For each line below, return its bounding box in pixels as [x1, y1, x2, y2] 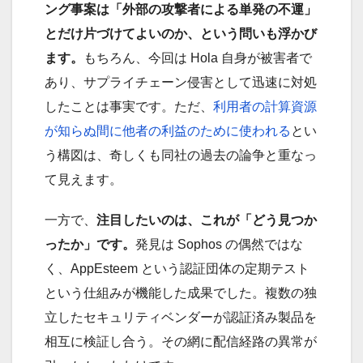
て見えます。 [45, 172, 122, 186]
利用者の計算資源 [213, 99, 317, 113]
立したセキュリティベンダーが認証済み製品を [45, 310, 317, 324]
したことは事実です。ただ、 [45, 99, 213, 113]
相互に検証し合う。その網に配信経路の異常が [45, 334, 317, 348]
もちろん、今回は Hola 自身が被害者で [83, 50, 312, 65]
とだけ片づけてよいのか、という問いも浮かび [45, 26, 317, 41]
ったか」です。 [45, 237, 135, 251]
